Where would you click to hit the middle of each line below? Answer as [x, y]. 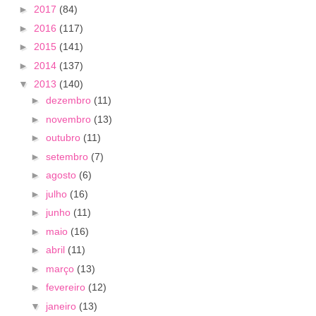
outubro [64, 138]
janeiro [62, 306]
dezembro [69, 100]
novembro [69, 119]
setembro [68, 156]
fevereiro [67, 287]
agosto [62, 175]
